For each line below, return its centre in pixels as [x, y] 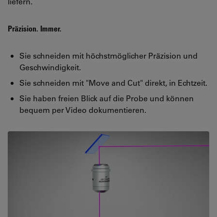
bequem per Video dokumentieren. [83, 109]
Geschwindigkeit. [50, 67]
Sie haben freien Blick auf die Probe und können [107, 98]
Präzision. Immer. [35, 28]
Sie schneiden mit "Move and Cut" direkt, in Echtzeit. [113, 82]
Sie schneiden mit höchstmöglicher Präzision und [108, 55]
